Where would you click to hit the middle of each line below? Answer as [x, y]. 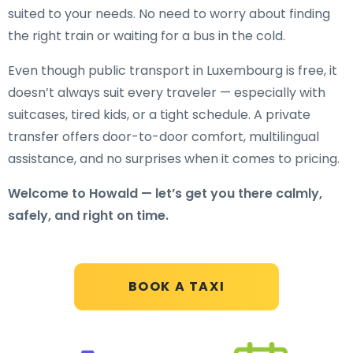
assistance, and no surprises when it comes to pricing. [174, 159]
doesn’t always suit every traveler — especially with [167, 93]
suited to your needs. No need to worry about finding [169, 14]
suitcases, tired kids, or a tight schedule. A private [159, 115]
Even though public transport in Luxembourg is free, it [173, 71]
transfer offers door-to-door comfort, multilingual [163, 137]
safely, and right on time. [88, 216]
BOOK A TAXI [176, 286]
